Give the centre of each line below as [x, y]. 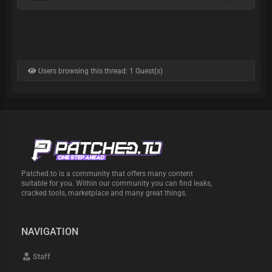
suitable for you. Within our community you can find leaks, [117, 184]
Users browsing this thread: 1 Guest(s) [100, 71]
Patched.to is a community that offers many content [107, 174]
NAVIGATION [50, 232]
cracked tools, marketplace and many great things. [104, 193]
